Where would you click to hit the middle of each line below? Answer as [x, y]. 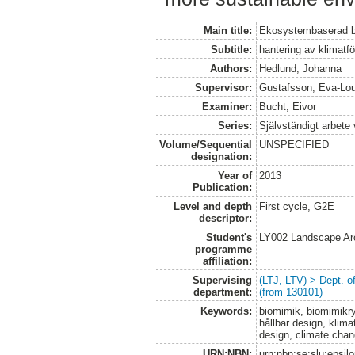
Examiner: [227, 106]
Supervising [222, 280]
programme [223, 249]
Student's [229, 237]
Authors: [231, 68]
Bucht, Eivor [288, 106]
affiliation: [227, 261]
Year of [235, 175]
